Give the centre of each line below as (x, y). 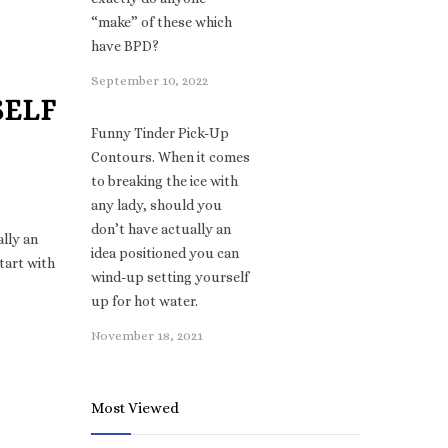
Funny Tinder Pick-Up (160, 133)
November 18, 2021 (147, 335)
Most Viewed (135, 408)
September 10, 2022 (149, 80)
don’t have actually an (161, 229)
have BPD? (125, 46)
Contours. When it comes (170, 157)
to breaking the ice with (164, 181)
